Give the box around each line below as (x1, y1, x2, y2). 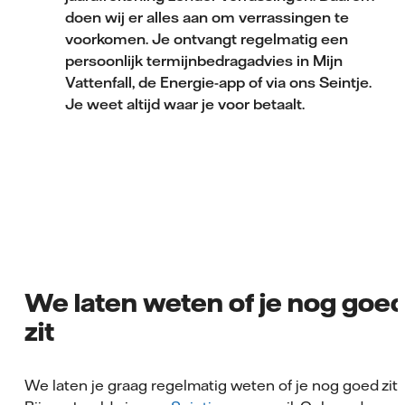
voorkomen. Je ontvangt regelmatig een (65, 29, 348, 48)
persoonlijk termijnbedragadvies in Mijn (65, 51, 343, 70)
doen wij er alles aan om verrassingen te (65, 7, 349, 26)
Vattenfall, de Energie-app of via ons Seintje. (65, 72, 372, 91)
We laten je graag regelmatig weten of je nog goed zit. (24, 375, 401, 394)
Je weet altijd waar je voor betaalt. (65, 94, 308, 113)
